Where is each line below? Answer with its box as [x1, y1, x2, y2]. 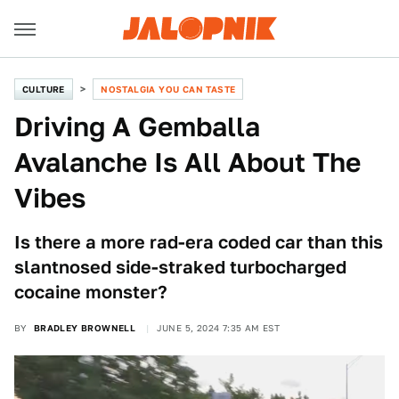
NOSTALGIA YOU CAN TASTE [101, 84, 236, 94]
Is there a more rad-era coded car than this [14, 232, 383, 253]
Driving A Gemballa [14, 110, 260, 142]
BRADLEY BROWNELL [33, 322, 136, 333]
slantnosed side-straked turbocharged [14, 256, 346, 278]
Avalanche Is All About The [14, 146, 361, 178]
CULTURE [22, 84, 65, 94]
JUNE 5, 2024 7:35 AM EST [156, 322, 281, 333]
